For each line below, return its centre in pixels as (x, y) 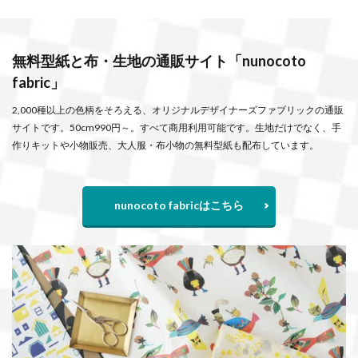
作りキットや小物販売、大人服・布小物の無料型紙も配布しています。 (165, 145)
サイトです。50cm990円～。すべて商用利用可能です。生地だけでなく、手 (177, 127)
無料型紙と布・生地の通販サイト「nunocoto (159, 60)
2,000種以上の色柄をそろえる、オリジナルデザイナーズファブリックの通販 (178, 109)
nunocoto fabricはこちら (179, 205)
